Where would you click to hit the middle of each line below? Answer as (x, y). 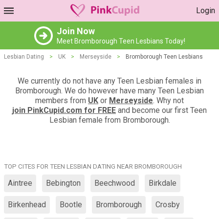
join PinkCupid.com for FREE (64, 110)
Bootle (71, 205)
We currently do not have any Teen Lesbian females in (109, 81)
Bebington (63, 183)
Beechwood (115, 183)
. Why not (168, 100)
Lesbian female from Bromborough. (109, 120)
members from (62, 100)
